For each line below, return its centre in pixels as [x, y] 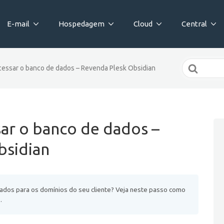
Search [194, 64]
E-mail [18, 24]
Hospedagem [81, 24]
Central [194, 24]
